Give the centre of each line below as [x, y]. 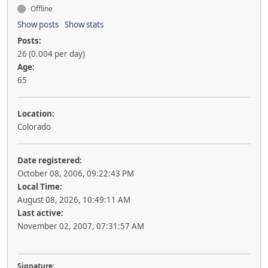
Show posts [38, 25]
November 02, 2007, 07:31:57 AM [81, 226]
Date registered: [50, 160]
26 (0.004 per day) [51, 54]
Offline [41, 9]
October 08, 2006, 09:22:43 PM [76, 173]
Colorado [34, 127]
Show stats [84, 25]
